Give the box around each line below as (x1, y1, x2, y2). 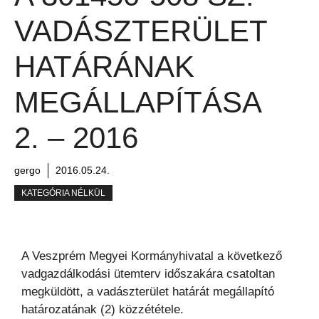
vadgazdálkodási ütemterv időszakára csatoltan (21, 267, 275, 281)
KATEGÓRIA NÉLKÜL (21, 188, 105, 199)
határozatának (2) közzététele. (21, 303, 184, 317)
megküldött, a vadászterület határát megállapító (21, 285, 274, 299)
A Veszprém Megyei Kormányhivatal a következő (21, 249, 282, 263)
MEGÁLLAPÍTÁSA (14, 85, 261, 120)
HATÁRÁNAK (14, 50, 194, 84)
